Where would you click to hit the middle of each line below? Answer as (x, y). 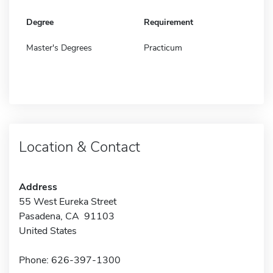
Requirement (168, 22)
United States (48, 231)
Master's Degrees (59, 48)
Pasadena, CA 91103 (67, 216)
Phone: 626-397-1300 (70, 260)
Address (38, 187)
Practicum (163, 48)
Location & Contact (80, 147)
